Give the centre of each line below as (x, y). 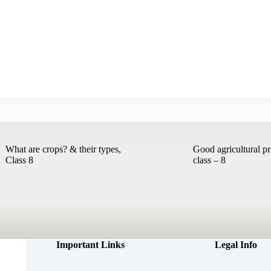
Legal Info (236, 244)
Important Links (91, 244)
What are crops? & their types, (64, 149)
